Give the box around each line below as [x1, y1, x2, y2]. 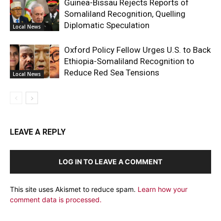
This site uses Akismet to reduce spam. [10, 184, 138, 193]
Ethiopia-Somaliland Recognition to [64, 56, 194, 66]
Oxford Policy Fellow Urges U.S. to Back [64, 44, 211, 55]
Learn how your [138, 184, 187, 193]
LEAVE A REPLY [10, 127, 66, 137]
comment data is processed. [10, 195, 102, 204]
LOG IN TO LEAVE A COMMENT [59, 157, 162, 166]
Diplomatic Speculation [64, 20, 149, 30]
